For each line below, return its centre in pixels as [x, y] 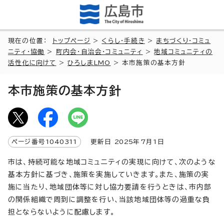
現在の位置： [30, 40]
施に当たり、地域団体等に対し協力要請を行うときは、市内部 [110, 187]
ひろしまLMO [89, 62]
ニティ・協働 [26, 51]
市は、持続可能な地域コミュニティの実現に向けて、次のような [112, 162]
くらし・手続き [123, 40]
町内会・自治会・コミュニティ [99, 51]
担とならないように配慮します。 [61, 212]
